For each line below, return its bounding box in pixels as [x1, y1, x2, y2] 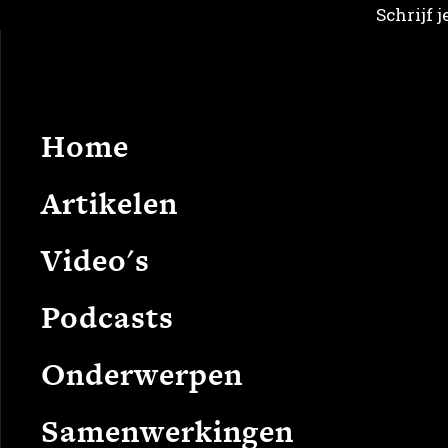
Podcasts [41, 296, 174, 338]
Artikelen [41, 182, 178, 224]
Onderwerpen [41, 353, 243, 395]
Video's [41, 239, 150, 281]
